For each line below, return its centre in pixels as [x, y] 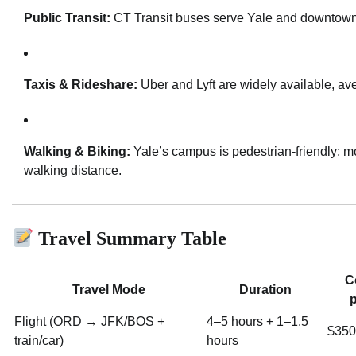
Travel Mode [109, 290]
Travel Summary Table [130, 239]
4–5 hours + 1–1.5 [257, 322]
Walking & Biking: [77, 152]
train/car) [39, 341]
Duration [265, 290]
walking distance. [73, 171]
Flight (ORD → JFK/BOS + [89, 322]
